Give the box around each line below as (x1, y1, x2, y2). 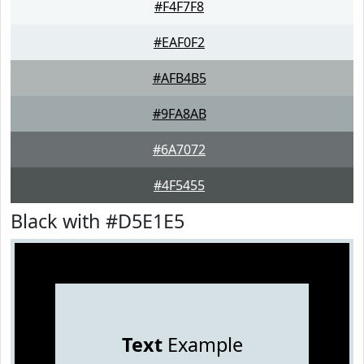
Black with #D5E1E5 (11, 208, 184, 234)
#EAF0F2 (154, 33, 205, 51)
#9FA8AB (152, 105, 206, 123)
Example (162, 331, 243, 357)
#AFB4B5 (152, 69, 206, 87)
